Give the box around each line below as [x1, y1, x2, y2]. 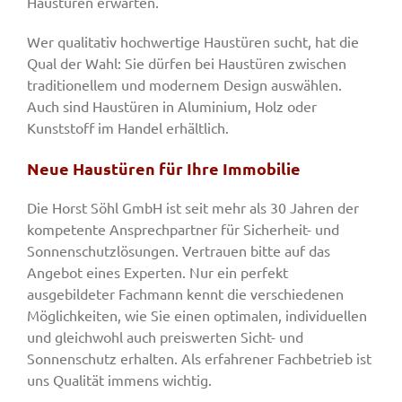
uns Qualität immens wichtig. [27, 371, 212, 389]
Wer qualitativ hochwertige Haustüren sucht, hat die [27, 32, 359, 51]
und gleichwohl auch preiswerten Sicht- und [27, 328, 303, 346]
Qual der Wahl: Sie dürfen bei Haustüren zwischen [27, 54, 346, 73]
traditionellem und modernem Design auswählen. [27, 75, 342, 94]
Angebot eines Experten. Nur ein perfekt [27, 263, 288, 282]
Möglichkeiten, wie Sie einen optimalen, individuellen [27, 306, 367, 325]
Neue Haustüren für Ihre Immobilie [27, 158, 301, 179]
